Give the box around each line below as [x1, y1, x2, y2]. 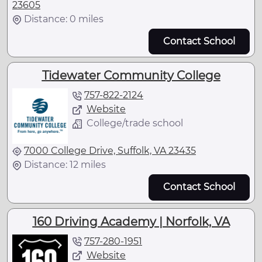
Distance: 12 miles [24, 159, 106, 171]
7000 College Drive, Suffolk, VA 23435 [24, 145, 196, 157]
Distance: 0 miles [24, 13, 104, 25]
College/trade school [87, 118, 183, 129]
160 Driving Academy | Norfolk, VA [32, 214, 230, 229]
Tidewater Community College [42, 68, 220, 83]
